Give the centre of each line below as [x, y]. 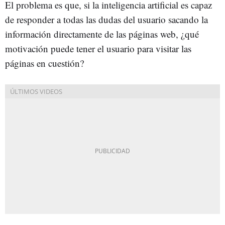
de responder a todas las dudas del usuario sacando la [106, 19]
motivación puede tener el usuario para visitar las [98, 48]
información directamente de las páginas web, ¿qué [102, 34]
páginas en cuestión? [44, 63]
